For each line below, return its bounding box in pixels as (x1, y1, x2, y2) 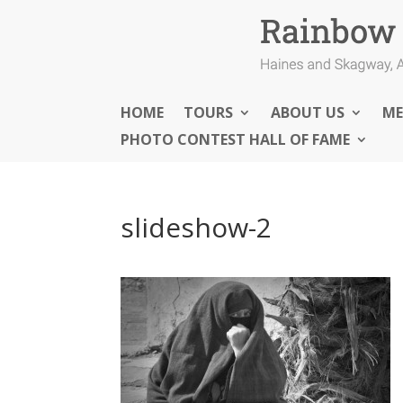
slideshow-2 (121, 209, 273, 246)
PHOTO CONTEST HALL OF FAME (121, 130, 351, 149)
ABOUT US (271, 103, 345, 122)
